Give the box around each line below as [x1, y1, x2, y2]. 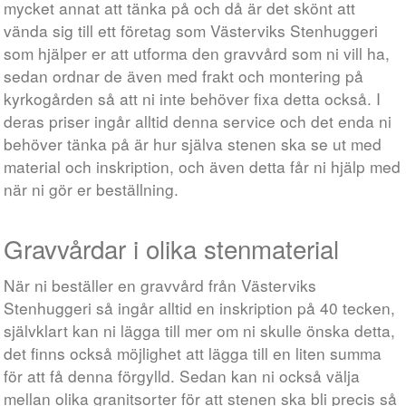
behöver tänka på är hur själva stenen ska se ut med [4, 132, 382, 155]
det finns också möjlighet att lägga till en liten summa [4, 342, 382, 364]
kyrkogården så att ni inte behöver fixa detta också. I [4, 87, 382, 110]
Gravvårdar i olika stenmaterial [4, 230, 340, 266]
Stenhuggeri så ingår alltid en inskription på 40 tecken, [4, 296, 396, 319]
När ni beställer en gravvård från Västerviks [4, 274, 317, 296]
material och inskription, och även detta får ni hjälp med [4, 155, 401, 178]
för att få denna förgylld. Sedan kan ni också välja [4, 364, 361, 387]
